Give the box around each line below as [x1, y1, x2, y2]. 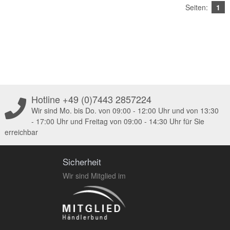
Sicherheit [63, 155, 101, 168]
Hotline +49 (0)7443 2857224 [31, 92, 151, 106]
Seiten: [185, 2, 208, 12]
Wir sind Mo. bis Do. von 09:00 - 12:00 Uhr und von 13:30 [31, 105, 219, 116]
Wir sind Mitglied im [63, 170, 126, 181]
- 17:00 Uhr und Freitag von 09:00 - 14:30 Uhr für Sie [31, 116, 204, 126]
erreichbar [4, 127, 38, 137]
